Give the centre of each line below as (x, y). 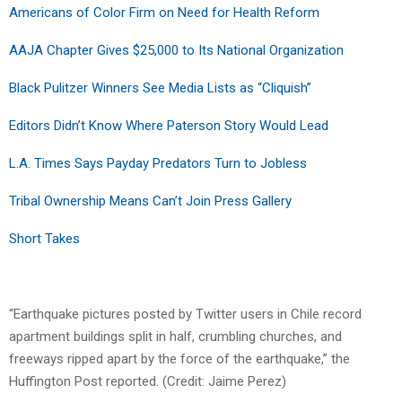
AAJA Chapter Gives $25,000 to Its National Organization (176, 50)
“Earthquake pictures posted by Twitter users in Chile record (185, 314)
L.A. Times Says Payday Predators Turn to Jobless (158, 163)
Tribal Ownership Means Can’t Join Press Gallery (150, 201)
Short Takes (44, 238)
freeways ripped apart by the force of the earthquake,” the (179, 358)
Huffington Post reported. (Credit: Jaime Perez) (148, 381)
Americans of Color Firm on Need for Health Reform (164, 12)
